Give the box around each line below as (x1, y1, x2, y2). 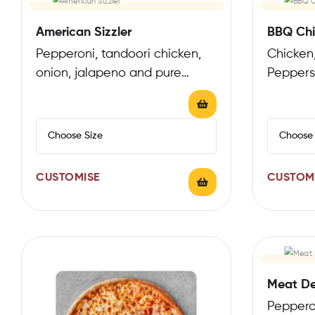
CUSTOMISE (36, 172, 100, 184)
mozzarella (36, 85, 96, 98)
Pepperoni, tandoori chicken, (36, 47, 201, 60)
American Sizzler (36, 25, 131, 39)
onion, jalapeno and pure (36, 66, 181, 79)
